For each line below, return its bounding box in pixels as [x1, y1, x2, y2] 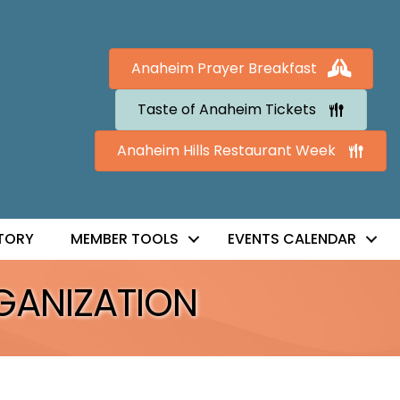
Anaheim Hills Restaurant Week [117, 139, 337, 161]
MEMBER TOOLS [70, 229, 179, 250]
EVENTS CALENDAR [227, 229, 356, 250]
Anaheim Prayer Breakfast [130, 57, 317, 79]
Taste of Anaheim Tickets [137, 98, 316, 120]
